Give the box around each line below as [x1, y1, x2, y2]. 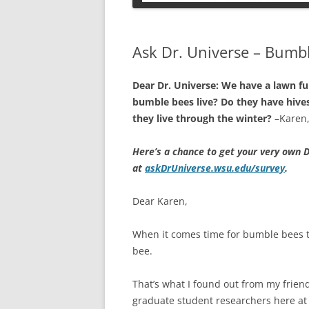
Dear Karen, [132, 195, 188, 208]
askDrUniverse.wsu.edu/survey [145, 161, 285, 175]
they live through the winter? [132, 112, 272, 125]
